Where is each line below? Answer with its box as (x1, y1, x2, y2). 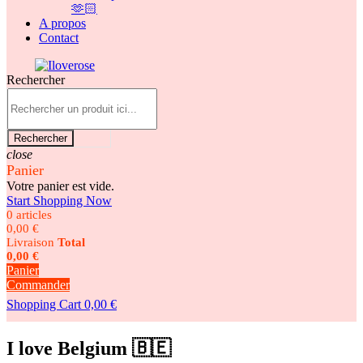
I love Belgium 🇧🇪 (6, 337, 171, 359)
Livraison (6, 236, 54, 249)
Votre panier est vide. (6, 179, 114, 193)
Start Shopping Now (6, 194, 112, 207)
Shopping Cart (6, 297, 81, 311)
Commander (6, 278, 70, 292)
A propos (39, 16, 86, 30)
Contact (39, 31, 79, 45)
